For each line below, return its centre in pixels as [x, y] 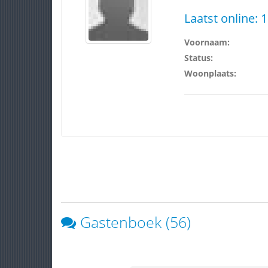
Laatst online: [222, 18]
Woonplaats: [210, 73]
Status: [198, 58]
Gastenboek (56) [135, 222]
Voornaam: [207, 42]
